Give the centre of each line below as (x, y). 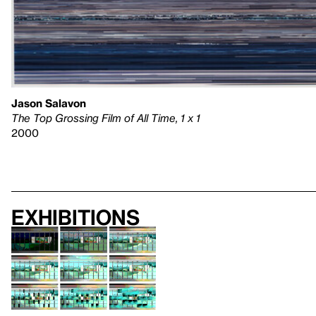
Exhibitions (75, 218)
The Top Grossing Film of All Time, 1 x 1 (106, 118)
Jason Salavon (49, 103)
